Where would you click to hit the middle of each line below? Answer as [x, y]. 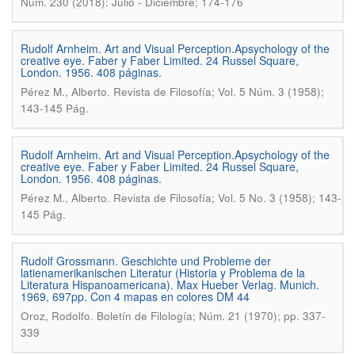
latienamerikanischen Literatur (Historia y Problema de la [163, 273]
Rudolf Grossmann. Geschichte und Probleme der [146, 261]
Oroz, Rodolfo [55, 316]
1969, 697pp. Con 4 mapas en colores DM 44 [135, 296]
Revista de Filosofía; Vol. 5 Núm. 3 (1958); [219, 92]
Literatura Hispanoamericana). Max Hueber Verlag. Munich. [170, 284]
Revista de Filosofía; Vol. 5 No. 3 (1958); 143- [227, 198]
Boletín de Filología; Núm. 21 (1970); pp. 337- [211, 316]
